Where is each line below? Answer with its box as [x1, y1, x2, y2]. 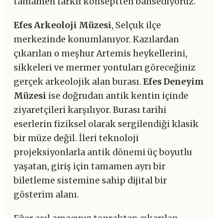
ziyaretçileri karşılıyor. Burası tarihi [14, 105, 166, 116]
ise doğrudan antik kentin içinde [46, 91, 188, 102]
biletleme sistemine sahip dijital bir [14, 175, 167, 186]
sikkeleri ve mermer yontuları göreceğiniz [14, 62, 196, 73]
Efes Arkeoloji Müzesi [14, 20, 111, 31]
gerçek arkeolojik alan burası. [14, 76, 143, 88]
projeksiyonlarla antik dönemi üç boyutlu [14, 147, 192, 158]
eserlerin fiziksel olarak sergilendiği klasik [14, 119, 199, 130]
